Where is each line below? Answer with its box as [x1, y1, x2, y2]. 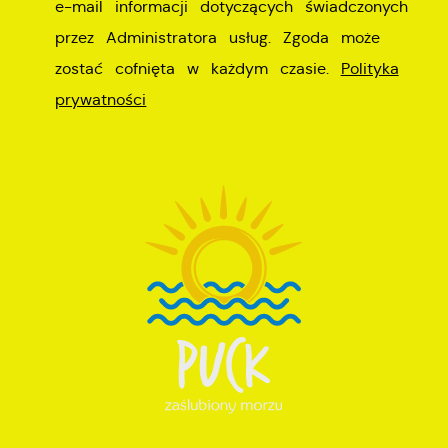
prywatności [55, 90, 147, 110]
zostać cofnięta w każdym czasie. [55, 59, 341, 79]
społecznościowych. [27, 29, 154, 47]
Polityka [340, 59, 399, 79]
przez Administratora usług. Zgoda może [55, 28, 380, 48]
